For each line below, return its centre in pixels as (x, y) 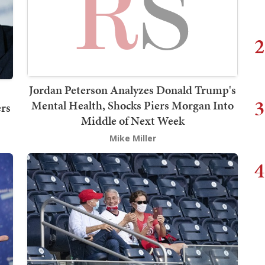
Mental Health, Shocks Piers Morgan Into (132, 106)
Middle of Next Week (132, 121)
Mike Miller (132, 138)
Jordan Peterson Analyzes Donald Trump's (132, 90)
